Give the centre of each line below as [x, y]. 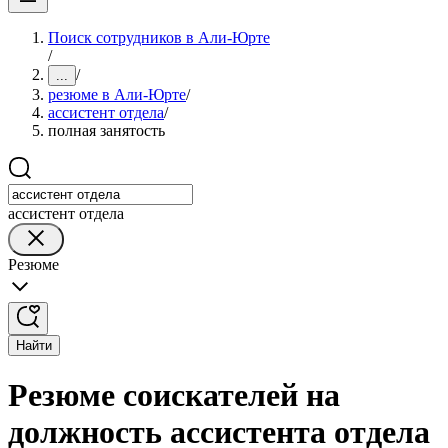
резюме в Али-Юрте [117, 94]
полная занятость [106, 130]
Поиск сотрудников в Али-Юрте [159, 37]
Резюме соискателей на [174, 395]
